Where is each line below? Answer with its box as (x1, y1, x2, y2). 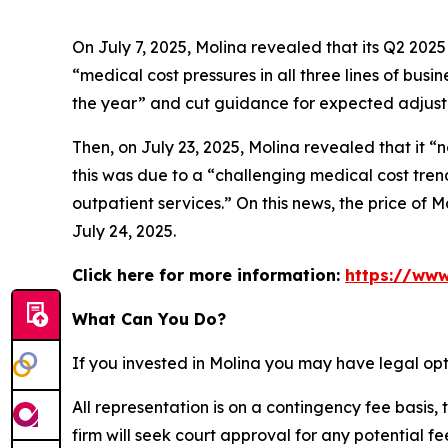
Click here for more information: (72, 264, 345, 285)
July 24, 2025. (72, 220, 176, 241)
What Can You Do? (72, 308, 226, 329)
